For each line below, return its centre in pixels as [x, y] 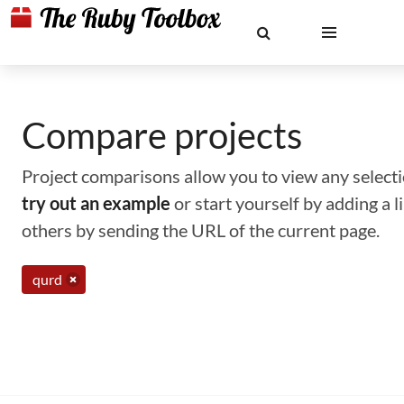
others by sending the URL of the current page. [201, 230]
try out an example [96, 203]
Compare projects [162, 135]
